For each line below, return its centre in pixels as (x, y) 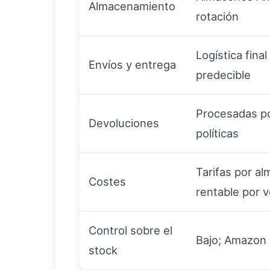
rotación (217, 16)
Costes (107, 181)
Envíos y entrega (132, 64)
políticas (217, 133)
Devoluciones (124, 123)
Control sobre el (130, 230)
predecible (223, 75)
